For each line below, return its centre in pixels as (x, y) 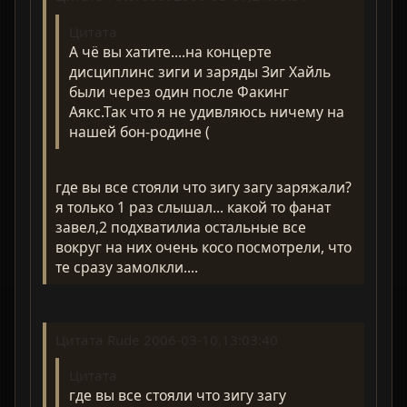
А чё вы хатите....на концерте (170, 51)
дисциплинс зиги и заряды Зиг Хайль (199, 71)
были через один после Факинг (179, 91)
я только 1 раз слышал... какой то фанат (194, 208)
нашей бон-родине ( (139, 131)
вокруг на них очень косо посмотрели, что (204, 248)
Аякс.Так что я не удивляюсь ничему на (206, 111)
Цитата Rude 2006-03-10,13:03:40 (167, 339)
